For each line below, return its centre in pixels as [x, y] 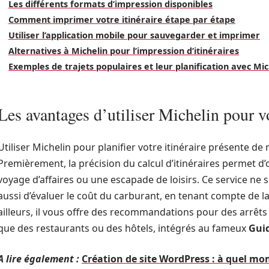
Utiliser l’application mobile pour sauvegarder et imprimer [134, 35]
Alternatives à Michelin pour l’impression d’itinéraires [124, 51]
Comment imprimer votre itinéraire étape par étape [122, 20]
